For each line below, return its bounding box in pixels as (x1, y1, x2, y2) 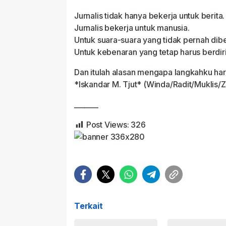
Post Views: (86, 120, 129, 130)
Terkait (74, 201, 103, 211)
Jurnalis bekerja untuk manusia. (74, 23, 190, 33)
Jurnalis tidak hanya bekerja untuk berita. (74, 11, 225, 21)
